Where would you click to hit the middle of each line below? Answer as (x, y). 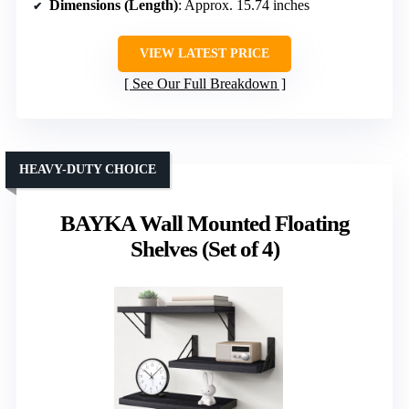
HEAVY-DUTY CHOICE (88, 170)
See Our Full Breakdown (204, 84)
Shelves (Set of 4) (204, 249)
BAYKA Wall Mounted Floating (204, 224)
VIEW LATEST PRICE (204, 54)
